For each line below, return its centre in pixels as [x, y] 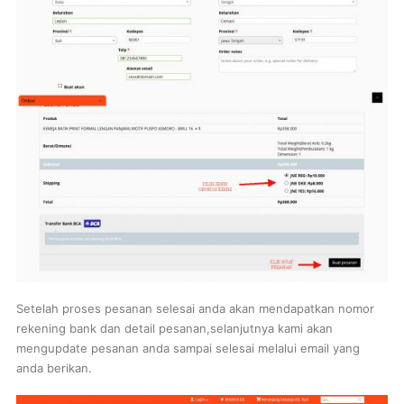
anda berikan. [54, 368]
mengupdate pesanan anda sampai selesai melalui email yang [188, 349]
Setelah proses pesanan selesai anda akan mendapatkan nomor [195, 309]
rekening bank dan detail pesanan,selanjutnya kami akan [174, 329]
